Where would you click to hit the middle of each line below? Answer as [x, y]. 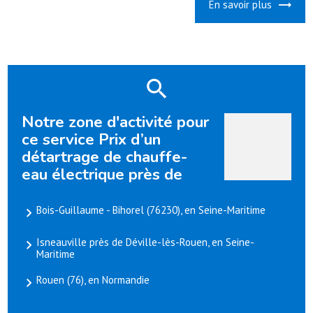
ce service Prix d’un [92, 140]
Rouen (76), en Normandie [93, 280]
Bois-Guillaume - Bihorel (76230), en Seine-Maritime [151, 210]
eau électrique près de [102, 175]
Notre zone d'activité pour [116, 122]
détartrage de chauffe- [105, 157]
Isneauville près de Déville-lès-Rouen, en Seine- [146, 242]
